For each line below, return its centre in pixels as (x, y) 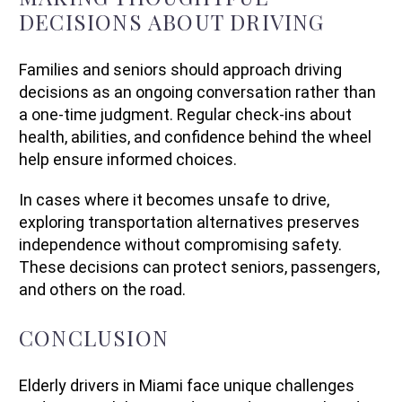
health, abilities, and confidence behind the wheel (195, 136)
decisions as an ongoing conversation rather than (197, 92)
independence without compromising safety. (180, 244)
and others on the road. (102, 289)
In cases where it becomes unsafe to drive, (174, 199)
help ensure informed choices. (128, 159)
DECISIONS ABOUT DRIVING (172, 21)
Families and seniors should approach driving (180, 69)
